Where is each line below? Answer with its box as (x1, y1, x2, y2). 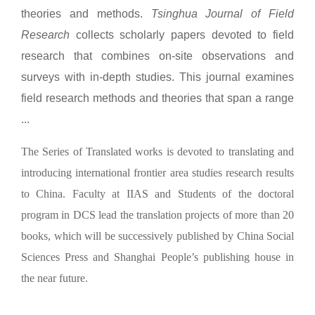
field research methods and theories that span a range (21, 91, 294, 104)
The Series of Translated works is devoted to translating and (21, 145, 294, 157)
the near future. (21, 271, 88, 284)
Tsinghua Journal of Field (150, 7, 294, 20)
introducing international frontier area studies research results (21, 166, 294, 179)
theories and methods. (21, 7, 151, 20)
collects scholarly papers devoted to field (70, 28, 294, 41)
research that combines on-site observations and (21, 49, 294, 62)
